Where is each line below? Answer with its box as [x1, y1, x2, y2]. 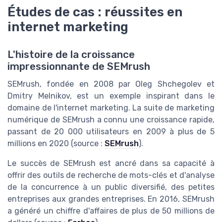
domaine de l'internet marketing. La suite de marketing [7, 103, 215, 112]
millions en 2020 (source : [7, 138, 105, 148]
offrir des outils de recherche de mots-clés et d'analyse [7, 170, 215, 180]
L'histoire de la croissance [7, 48, 135, 60]
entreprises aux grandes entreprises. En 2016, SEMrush [7, 194, 215, 204]
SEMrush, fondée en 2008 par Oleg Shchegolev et [7, 79, 215, 89]
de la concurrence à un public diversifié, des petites [7, 182, 215, 192]
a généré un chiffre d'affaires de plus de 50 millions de [7, 206, 215, 216]
